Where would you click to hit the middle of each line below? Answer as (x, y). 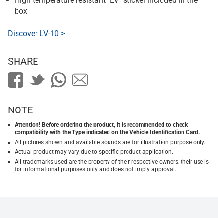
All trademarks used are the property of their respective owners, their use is (112, 162)
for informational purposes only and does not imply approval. (95, 169)
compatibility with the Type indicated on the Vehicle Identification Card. (107, 132)
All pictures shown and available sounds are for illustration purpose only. (110, 142)
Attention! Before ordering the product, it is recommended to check (101, 125)
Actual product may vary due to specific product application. (94, 152)
